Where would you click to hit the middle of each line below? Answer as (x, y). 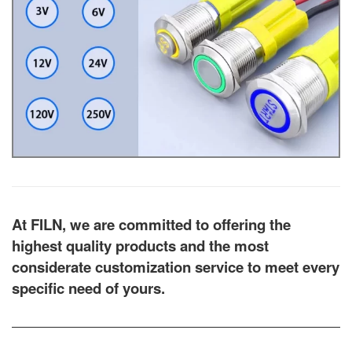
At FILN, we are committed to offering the (151, 224)
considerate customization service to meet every (176, 266)
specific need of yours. (88, 288)
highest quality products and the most (140, 245)
